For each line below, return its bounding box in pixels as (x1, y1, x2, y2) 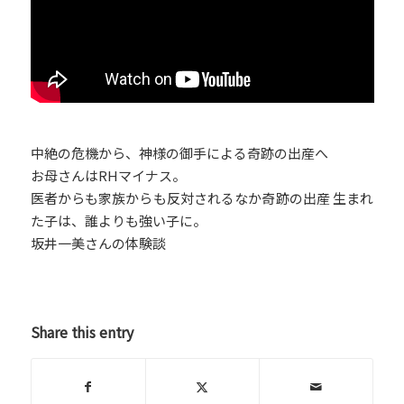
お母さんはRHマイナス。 (30, 165, 186, 185)
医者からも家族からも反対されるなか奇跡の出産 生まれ (30, 188, 374, 207)
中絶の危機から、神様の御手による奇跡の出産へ (30, 142, 328, 162)
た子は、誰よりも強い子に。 (30, 210, 207, 230)
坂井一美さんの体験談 (30, 233, 166, 252)
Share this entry (30, 320, 134, 343)
